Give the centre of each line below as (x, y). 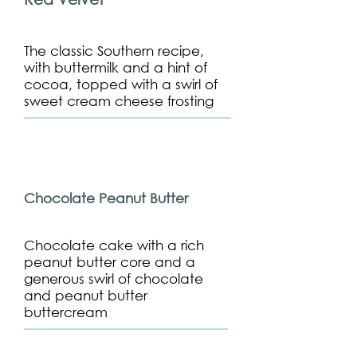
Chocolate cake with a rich (114, 245)
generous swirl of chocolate (114, 279)
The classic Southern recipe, (114, 51)
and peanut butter (86, 295)
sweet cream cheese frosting (119, 101)
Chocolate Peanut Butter (106, 198)
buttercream (66, 312)
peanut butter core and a (110, 262)
